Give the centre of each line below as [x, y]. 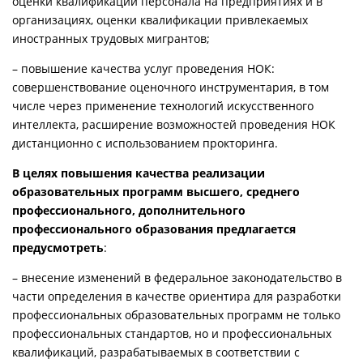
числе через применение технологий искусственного [163, 105]
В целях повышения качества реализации [139, 173]
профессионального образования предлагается [154, 228]
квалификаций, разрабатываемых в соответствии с [156, 352]
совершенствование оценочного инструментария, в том [171, 87]
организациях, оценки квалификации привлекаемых [160, 19]
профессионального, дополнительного [129, 210]
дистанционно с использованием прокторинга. [145, 143]
